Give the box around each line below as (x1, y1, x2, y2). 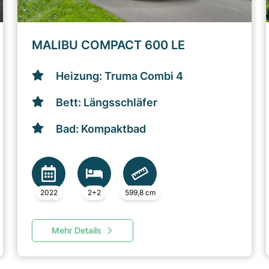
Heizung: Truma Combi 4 (56, 70, 184, 82)
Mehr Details (52, 225, 102, 235)
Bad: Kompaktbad (56, 122, 147, 135)
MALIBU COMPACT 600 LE (32, 38, 186, 52)
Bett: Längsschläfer (56, 96, 158, 109)
